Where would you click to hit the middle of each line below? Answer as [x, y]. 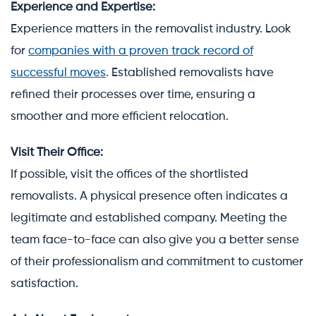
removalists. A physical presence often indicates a [149, 196]
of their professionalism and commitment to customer [157, 262]
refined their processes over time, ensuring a [133, 95]
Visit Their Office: [57, 152]
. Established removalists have [190, 73]
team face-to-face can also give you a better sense [155, 240]
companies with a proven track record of [141, 51]
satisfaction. [44, 284]
